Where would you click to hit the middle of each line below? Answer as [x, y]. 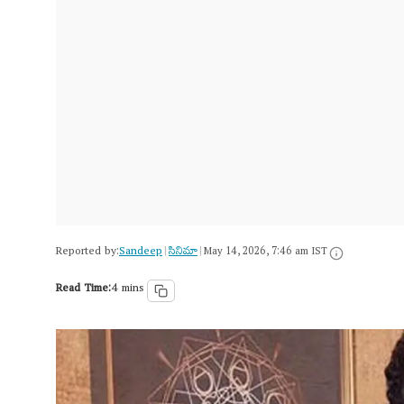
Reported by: [87, 253]
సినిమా [183, 253]
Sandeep [141, 253]
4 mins [127, 290]
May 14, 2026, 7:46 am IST [266, 253]
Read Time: [83, 290]
